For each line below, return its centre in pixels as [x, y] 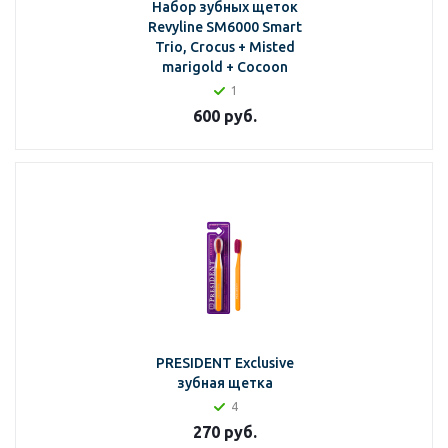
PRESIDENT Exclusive [224, 363]
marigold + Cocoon [224, 67]
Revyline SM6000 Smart [224, 27]
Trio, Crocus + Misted [224, 47]
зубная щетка [224, 383]
